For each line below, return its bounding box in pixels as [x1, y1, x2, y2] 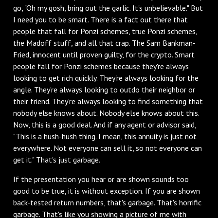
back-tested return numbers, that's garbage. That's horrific [13, 197, 201, 207]
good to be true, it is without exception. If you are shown [13, 185, 200, 196]
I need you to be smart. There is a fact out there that [13, 14, 188, 24]
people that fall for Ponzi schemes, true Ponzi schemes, [13, 26, 197, 36]
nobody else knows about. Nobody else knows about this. [13, 108, 199, 118]
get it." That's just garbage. [13, 154, 100, 164]
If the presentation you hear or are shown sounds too [13, 174, 189, 184]
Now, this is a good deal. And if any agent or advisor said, [13, 119, 196, 129]
